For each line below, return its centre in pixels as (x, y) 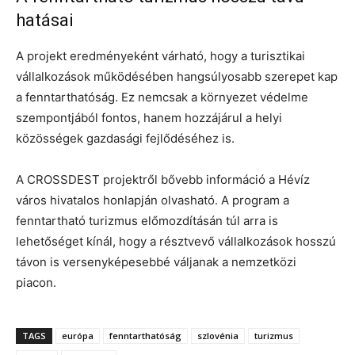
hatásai (45, 20)
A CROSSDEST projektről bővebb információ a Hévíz (163, 179)
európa (78, 335)
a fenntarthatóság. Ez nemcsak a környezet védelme (162, 97)
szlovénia (218, 335)
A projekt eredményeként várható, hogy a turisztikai (160, 55)
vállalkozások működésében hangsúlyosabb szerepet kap (177, 76)
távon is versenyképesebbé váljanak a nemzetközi (156, 261)
